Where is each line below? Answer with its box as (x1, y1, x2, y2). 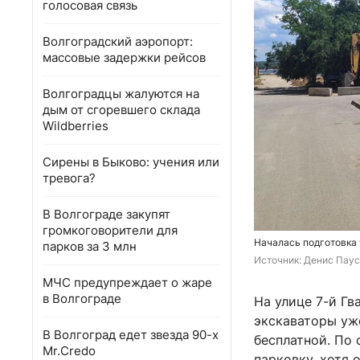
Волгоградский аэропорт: (43, 34, 193, 49)
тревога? (43, 170, 96, 186)
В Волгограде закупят (43, 207, 170, 222)
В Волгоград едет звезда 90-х (43, 327, 219, 342)
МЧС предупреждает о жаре (43, 275, 212, 290)
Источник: (254, 254, 304, 267)
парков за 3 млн (43, 239, 137, 254)
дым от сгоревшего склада (43, 102, 200, 117)
